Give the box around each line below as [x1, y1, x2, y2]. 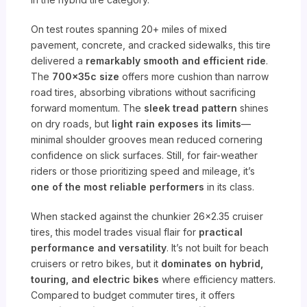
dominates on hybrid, [161, 257, 264, 269]
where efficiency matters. [159, 273, 276, 285]
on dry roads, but [31, 117, 112, 130]
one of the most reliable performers [31, 180, 205, 193]
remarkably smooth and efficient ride [86, 54, 267, 66]
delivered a [31, 54, 86, 66]
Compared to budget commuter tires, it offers [31, 288, 236, 301]
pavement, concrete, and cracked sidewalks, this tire [31, 38, 271, 51]
